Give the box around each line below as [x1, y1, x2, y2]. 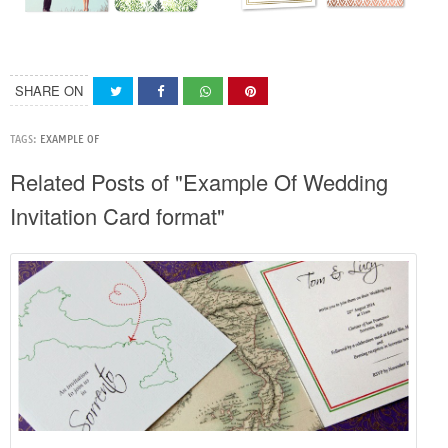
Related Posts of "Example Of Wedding [10, 166, 388, 198]
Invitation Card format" [10, 200, 225, 232]
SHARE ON [15, 81, 83, 101]
